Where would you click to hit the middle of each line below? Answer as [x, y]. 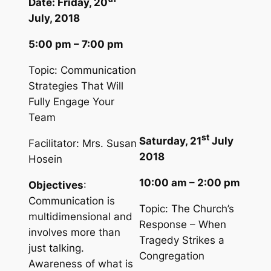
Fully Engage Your [71, 102]
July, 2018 [54, 18]
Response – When [182, 225]
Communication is [71, 201]
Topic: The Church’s [186, 209]
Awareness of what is [80, 263]
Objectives [56, 185]
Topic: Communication [82, 70]
